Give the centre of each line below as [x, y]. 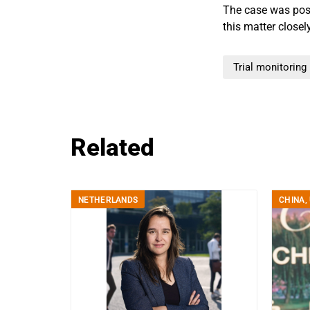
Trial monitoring [270, 67]
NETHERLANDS [108, 200]
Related [112, 147]
